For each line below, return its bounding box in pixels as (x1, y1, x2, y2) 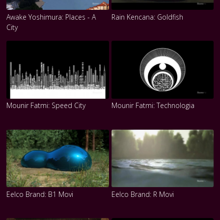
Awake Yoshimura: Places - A (6, 12, 96, 22)
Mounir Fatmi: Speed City (6, 101, 86, 110)
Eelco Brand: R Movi (111, 189, 174, 199)
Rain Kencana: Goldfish (111, 12, 183, 22)
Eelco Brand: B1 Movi (6, 189, 74, 199)
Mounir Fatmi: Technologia (111, 101, 194, 110)
